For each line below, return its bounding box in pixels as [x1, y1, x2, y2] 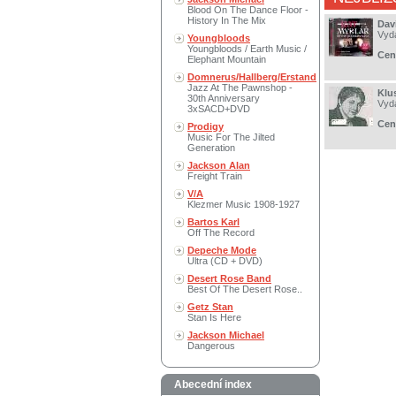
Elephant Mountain [187, 54, 266, 65]
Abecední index [174, 378, 252, 391]
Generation [187, 142, 235, 153]
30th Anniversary [187, 93, 260, 103]
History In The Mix [187, 15, 266, 26]
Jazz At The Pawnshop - [187, 82, 293, 93]
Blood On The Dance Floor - [187, 4, 308, 15]
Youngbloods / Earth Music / [187, 43, 307, 54]
